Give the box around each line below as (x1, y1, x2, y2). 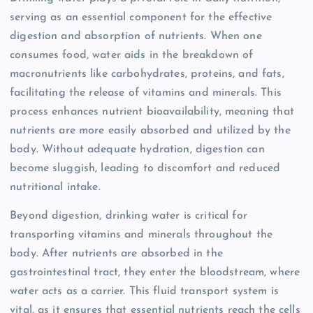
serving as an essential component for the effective (10, 12, 272, 24)
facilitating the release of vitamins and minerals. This (10, 87, 282, 99)
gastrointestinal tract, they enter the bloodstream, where (10, 267, 300, 279)
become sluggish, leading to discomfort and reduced (10, 163, 281, 175)
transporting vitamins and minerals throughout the (10, 229, 272, 241)
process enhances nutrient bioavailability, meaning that (10, 106, 294, 118)
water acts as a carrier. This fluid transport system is (10, 286, 279, 298)
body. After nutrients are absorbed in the (10, 248, 223, 260)
